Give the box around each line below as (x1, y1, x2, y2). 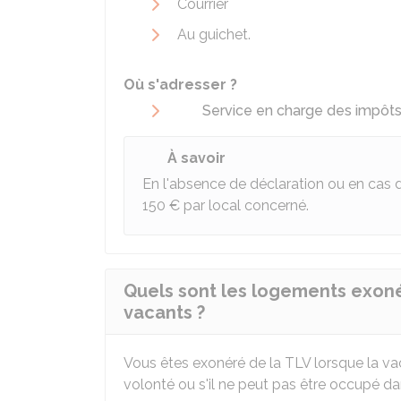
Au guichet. (177, 26, 251, 43)
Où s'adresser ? (124, 76, 237, 93)
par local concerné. (180, 197, 309, 214)
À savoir (167, 149, 226, 166)
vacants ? (124, 302, 205, 323)
